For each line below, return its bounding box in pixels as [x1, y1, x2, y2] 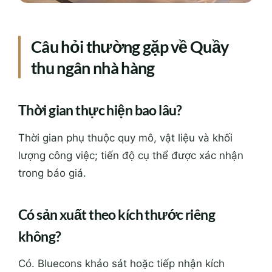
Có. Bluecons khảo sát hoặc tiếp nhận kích [18, 257, 225, 270]
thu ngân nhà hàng [31, 57, 155, 78]
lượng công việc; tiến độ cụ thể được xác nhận [18, 149, 243, 162]
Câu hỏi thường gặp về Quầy [31, 36, 229, 56]
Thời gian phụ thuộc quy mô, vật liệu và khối [18, 132, 233, 144]
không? [18, 227, 61, 245]
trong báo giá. [18, 167, 86, 180]
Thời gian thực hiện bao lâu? [18, 101, 182, 119]
